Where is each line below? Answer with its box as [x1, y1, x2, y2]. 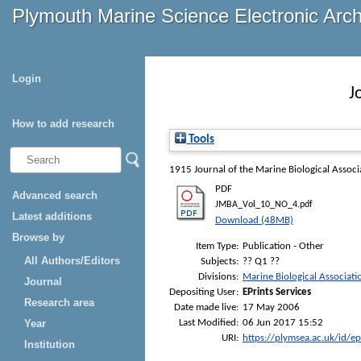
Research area [24, 297, 94, 309]
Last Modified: [179, 317, 239, 328]
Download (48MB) [215, 215, 293, 226]
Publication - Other [243, 240, 324, 251]
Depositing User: [169, 286, 239, 297]
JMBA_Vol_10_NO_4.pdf [215, 200, 313, 210]
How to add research [12, 118, 114, 130]
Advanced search [12, 189, 98, 201]
